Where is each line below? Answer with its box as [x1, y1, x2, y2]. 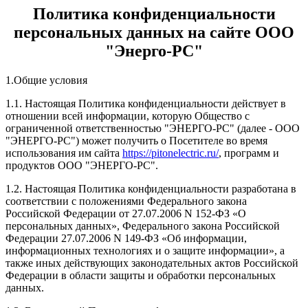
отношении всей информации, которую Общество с [5, 110, 250, 122]
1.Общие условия [5, 74, 87, 87]
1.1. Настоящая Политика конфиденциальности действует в [5, 98, 286, 110]
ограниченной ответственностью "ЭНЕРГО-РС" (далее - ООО [5, 122, 300, 135]
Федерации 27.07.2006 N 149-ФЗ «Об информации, [5, 232, 247, 245]
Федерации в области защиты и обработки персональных [5, 269, 276, 282]
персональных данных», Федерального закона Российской [5, 220, 280, 232]
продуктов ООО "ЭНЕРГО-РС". [5, 159, 158, 172]
